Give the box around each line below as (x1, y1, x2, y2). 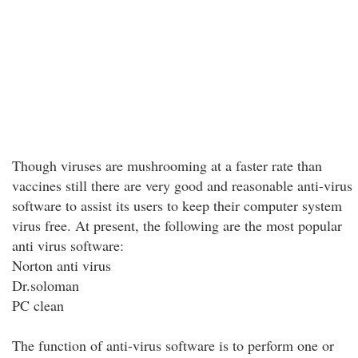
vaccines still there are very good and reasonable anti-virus (12, 176, 352, 195)
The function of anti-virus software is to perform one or (12, 336, 334, 355)
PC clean (12, 296, 64, 315)
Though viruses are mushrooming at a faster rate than (12, 156, 322, 175)
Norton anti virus (12, 256, 111, 275)
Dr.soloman (12, 276, 79, 295)
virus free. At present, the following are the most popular (12, 216, 342, 235)
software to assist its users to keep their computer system (12, 196, 342, 215)
